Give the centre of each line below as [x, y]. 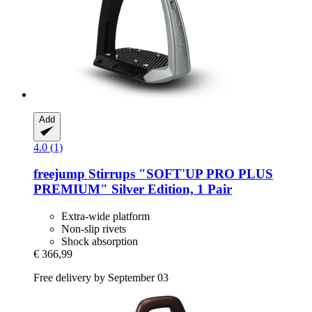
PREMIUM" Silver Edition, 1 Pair [133, 189]
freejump [59, 174]
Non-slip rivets [94, 229]
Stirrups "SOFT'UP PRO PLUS [179, 174]
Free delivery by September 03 [101, 278]
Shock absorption [100, 242]
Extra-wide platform [106, 217]
